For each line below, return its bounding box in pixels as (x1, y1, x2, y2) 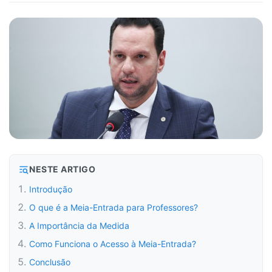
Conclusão (29, 257, 70, 267)
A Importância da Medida (29, 220, 129, 231)
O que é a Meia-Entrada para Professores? (29, 202, 198, 212)
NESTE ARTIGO (29, 164, 95, 174)
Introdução (29, 184, 72, 194)
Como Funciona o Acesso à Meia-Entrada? (29, 239, 196, 249)
